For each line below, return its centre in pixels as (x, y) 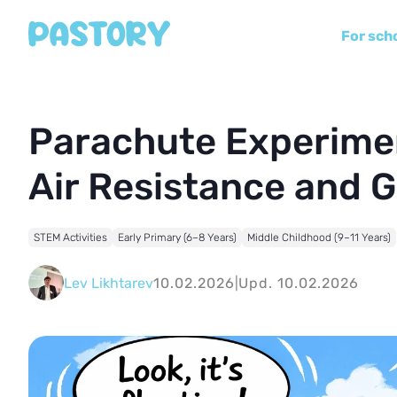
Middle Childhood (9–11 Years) (319, 237)
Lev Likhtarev (109, 283)
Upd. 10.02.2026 (299, 283)
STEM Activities (70, 237)
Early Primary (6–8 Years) (177, 237)
